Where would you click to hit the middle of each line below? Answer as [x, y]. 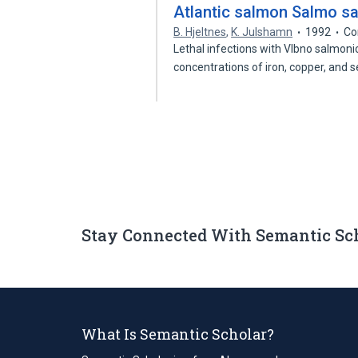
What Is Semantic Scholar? [178, 334]
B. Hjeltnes [200, 32]
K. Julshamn [262, 32]
